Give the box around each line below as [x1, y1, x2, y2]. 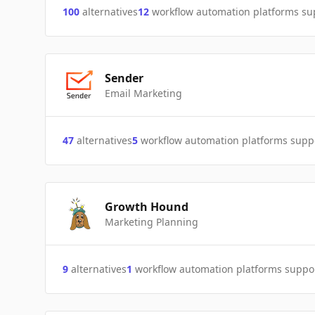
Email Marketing [105, 86, 182, 100]
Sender [105, 70, 143, 86]
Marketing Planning [105, 215, 198, 229]
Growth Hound [105, 199, 188, 214]
